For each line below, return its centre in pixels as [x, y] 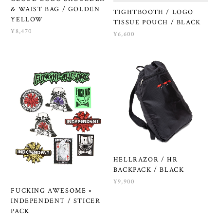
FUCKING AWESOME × [52, 191]
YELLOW [27, 19]
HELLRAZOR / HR [145, 159]
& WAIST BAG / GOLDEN [55, 9]
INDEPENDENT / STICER [56, 201]
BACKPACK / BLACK [149, 170]
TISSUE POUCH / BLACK [157, 23]
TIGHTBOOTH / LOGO [154, 12]
